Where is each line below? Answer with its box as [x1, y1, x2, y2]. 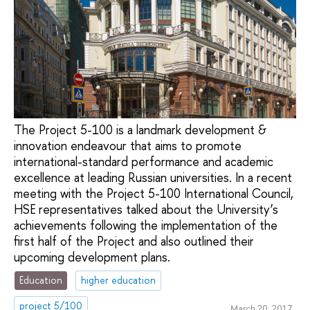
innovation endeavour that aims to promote [14, 136, 241, 154]
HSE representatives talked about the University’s [14, 200, 278, 218]
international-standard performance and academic [14, 152, 273, 170]
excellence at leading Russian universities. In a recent [14, 168, 292, 186]
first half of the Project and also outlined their [14, 232, 254, 250]
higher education [81, 273, 156, 287]
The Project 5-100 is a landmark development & [14, 120, 266, 138]
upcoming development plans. [14, 248, 174, 266]
